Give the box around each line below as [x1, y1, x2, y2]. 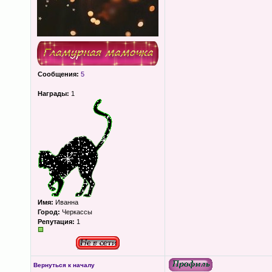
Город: [37, 208, 60, 216]
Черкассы [59, 208, 92, 216]
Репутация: [37, 218, 75, 225]
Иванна [53, 199, 78, 206]
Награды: [37, 90, 69, 97]
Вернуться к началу [33, 262, 95, 268]
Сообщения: [37, 70, 79, 78]
